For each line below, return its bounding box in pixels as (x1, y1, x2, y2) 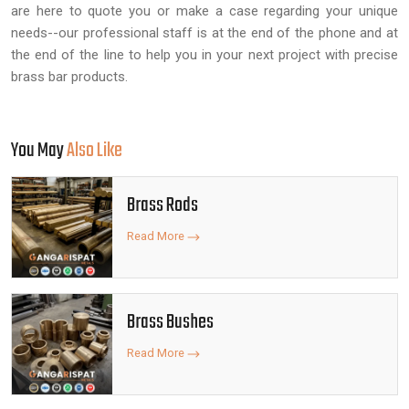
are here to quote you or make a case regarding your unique (11, 3, 398, 19)
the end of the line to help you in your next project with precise (11, 47, 398, 63)
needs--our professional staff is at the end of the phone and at (11, 25, 398, 41)
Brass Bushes (127, 307, 214, 338)
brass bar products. (11, 68, 128, 85)
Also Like (67, 136, 122, 166)
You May (11, 136, 67, 166)
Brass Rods (127, 190, 198, 221)
